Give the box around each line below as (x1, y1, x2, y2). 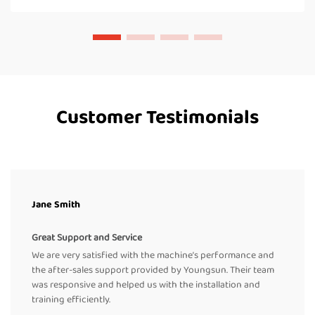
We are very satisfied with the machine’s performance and (32, 247, 274, 264)
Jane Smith (32, 197, 80, 213)
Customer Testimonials (56, 102, 259, 134)
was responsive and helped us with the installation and (32, 277, 260, 293)
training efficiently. (32, 292, 110, 308)
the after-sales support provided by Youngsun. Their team (32, 262, 274, 278)
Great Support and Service (32, 230, 142, 246)
